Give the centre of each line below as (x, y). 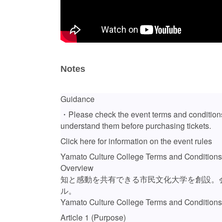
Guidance (78, 99)
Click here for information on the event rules (136, 140)
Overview (77, 167)
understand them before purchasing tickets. (136, 125)
